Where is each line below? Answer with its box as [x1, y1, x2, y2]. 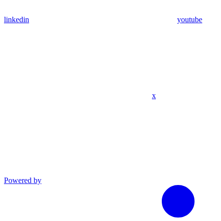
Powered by [4, 176, 41, 185]
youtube [177, 15, 202, 24]
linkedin [4, 15, 29, 24]
